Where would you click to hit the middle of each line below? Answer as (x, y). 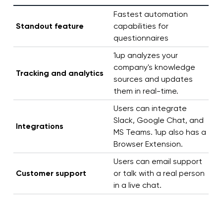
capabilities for (141, 26)
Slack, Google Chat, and (158, 120)
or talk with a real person (159, 173)
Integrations (39, 126)
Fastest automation (150, 14)
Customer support (51, 173)
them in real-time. (146, 91)
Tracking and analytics (59, 73)
